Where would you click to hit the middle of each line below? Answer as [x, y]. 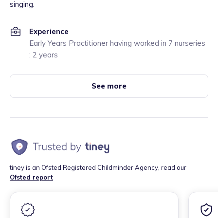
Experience [49, 31]
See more [109, 86]
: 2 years [44, 55]
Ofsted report [31, 177]
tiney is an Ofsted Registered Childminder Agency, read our [98, 167]
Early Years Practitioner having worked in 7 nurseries [117, 43]
